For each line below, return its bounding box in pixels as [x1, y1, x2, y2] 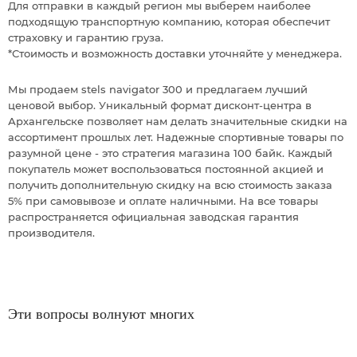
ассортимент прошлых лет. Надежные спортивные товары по [8, 131, 343, 143]
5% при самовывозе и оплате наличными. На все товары [8, 194, 318, 207]
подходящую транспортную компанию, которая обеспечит [8, 15, 330, 28]
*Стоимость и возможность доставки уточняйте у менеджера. [8, 47, 342, 60]
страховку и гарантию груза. [8, 31, 163, 44]
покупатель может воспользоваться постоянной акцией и [8, 163, 324, 175]
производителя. [8, 226, 95, 239]
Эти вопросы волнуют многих [8, 306, 194, 322]
